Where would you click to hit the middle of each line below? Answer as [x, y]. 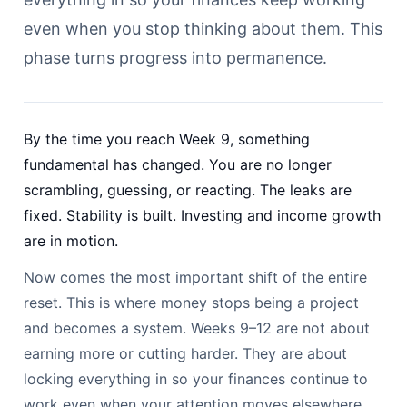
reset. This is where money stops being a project [191, 302]
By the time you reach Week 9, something [167, 139]
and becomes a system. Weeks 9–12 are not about [197, 328]
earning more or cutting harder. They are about [185, 353]
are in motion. [71, 240]
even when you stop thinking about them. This [203, 28]
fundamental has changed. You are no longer [178, 164]
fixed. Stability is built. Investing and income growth [202, 215]
